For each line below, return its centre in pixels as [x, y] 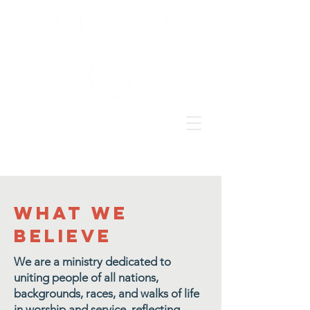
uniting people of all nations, [86, 277]
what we [71, 213]
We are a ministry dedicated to [92, 262]
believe [63, 236]
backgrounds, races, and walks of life [107, 293]
